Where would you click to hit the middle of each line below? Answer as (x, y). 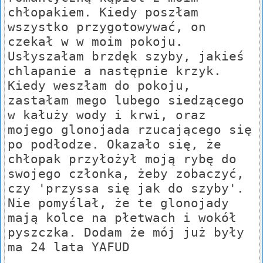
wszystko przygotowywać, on (107, 27)
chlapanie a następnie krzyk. (114, 71)
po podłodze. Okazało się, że (114, 144)
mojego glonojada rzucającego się (130, 130)
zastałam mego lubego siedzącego (126, 100)
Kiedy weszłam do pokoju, (99, 86)
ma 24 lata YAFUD (69, 247)
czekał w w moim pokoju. (95, 42)
